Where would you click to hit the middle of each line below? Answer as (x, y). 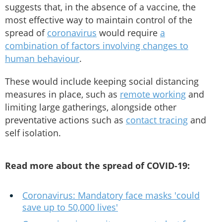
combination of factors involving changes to (97, 46)
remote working (153, 94)
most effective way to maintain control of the (99, 20)
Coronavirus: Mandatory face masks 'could (111, 195)
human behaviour (42, 59)
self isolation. (33, 133)
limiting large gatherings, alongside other (91, 107)
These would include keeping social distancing (102, 82)
